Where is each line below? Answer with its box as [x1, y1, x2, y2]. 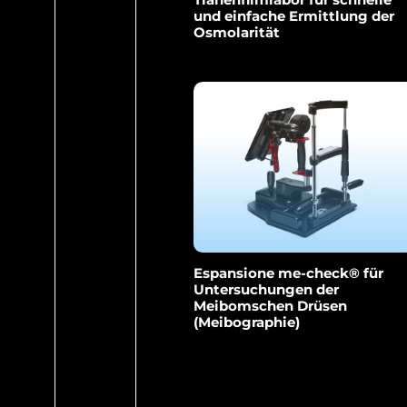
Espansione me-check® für [193, 264, 383, 283]
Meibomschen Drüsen [193, 297, 347, 315]
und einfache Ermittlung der [193, 7, 394, 25]
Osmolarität [193, 24, 280, 42]
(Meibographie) [193, 313, 300, 332]
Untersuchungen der [193, 281, 339, 299]
